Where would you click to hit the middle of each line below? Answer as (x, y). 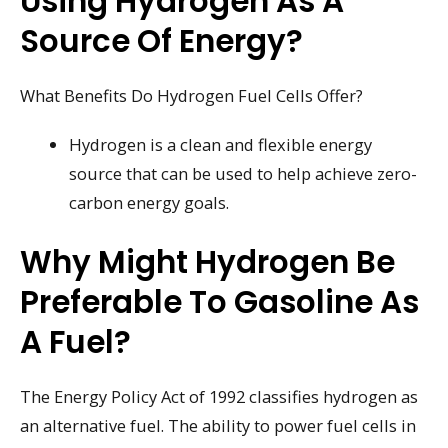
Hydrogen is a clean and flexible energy (221, 144)
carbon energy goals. (149, 202)
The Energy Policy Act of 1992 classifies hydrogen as (219, 396)
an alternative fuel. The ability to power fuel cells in (218, 425)
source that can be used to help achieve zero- (243, 173)
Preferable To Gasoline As (219, 301)
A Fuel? (75, 341)
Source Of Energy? (161, 41)
